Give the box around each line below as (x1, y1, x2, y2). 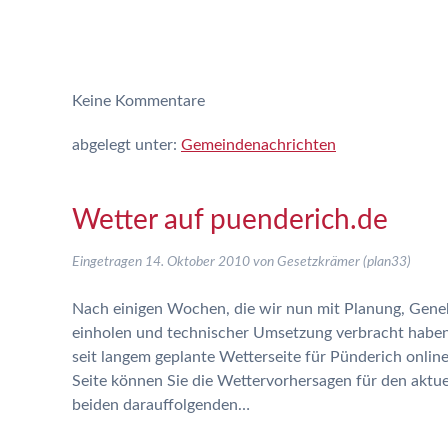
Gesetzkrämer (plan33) (277, 255, 411, 269)
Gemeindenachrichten (181, 137, 336, 153)
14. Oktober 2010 (145, 255, 250, 269)
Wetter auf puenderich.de (72, 206, 388, 234)
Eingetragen (72, 255, 145, 269)
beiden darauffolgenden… (72, 397, 250, 413)
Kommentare (111, 93, 205, 109)
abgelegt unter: (72, 137, 181, 153)
